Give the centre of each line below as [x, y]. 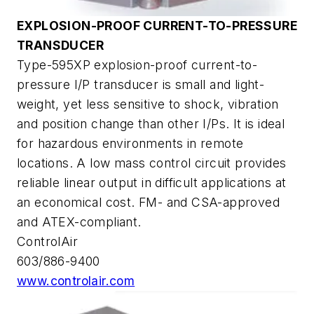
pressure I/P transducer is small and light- [141, 84]
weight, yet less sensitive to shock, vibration [148, 104]
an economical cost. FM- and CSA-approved [148, 202]
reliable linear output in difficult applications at [152, 182]
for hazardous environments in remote [130, 143]
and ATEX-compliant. [79, 221]
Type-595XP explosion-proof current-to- [137, 64]
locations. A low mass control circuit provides [152, 163]
